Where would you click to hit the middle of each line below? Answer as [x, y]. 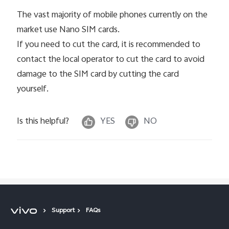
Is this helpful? [43, 122]
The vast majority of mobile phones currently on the [112, 15]
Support [63, 211]
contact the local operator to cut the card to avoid [111, 60]
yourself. [33, 89]
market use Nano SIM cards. [68, 30]
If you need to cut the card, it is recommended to [109, 45]
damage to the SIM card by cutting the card [98, 74]
